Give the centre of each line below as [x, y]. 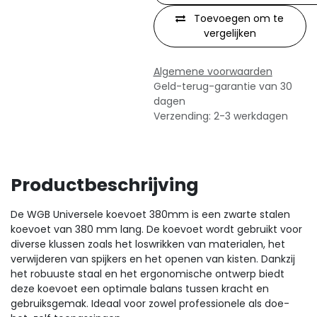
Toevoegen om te [239, 18]
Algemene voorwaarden [213, 71]
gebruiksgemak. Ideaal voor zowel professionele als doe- [150, 304]
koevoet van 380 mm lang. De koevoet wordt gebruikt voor [156, 229]
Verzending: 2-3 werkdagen [220, 116]
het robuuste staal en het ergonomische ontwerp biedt [148, 274]
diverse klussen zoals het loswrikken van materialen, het [148, 244]
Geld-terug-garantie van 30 [223, 86]
